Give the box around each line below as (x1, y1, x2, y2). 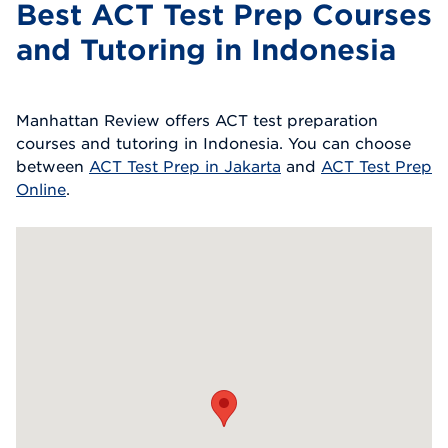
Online (16, 179, 66, 198)
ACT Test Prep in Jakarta (89, 156, 281, 175)
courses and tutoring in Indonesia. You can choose (16, 133, 411, 152)
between (16, 156, 89, 175)
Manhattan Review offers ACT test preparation (16, 110, 378, 129)
